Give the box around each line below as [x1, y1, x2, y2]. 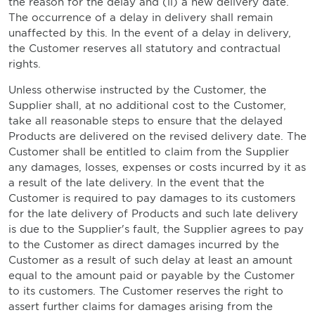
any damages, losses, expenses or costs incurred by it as [8, 161, 306, 174]
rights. [8, 58, 41, 70]
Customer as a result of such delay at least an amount [8, 254, 292, 266]
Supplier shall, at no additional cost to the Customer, [8, 99, 286, 112]
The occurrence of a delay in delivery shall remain [8, 11, 273, 24]
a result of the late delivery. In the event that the [8, 176, 264, 189]
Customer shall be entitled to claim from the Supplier [8, 146, 289, 158]
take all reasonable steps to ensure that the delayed [8, 115, 283, 127]
